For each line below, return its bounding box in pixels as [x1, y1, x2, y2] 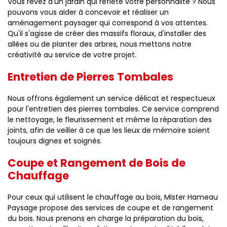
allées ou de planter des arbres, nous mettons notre [8, 39, 192, 49]
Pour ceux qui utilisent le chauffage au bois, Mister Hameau [8, 192, 218, 202]
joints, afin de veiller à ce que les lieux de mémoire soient [8, 125, 210, 135]
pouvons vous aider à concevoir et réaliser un [8, 7, 169, 17]
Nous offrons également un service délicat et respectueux [8, 93, 215, 103]
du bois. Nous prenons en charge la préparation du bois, [8, 213, 204, 223]
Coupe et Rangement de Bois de [8, 156, 185, 170]
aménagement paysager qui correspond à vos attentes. [8, 18, 208, 28]
